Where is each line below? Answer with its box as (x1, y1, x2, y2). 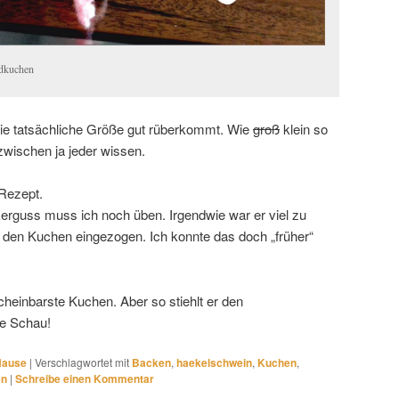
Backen (132, 354, 171, 371)
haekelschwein (176, 354, 252, 371)
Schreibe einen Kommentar (15, 370, 154, 387)
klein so (280, 118, 328, 138)
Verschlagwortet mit (35, 354, 129, 370)
